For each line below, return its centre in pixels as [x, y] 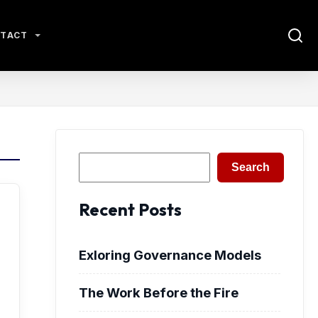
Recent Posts [130, 209]
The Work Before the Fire [159, 292]
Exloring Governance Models [170, 254]
